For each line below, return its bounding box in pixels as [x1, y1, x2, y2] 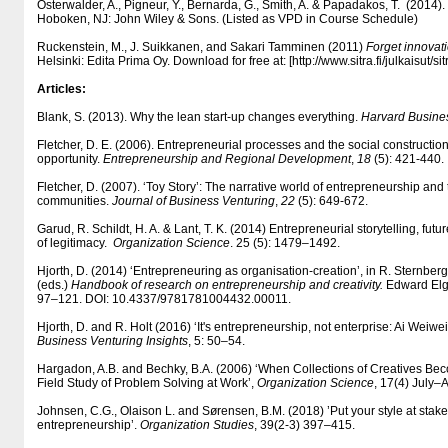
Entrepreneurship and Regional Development [103, 152, 351, 166]
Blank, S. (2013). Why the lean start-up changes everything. [37, 110, 361, 124]
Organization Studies [140, 418, 254, 432]
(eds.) [37, 278, 71, 292]
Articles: [37, 82, 86, 96]
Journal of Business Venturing [112, 194, 275, 208]
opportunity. [37, 152, 103, 166]
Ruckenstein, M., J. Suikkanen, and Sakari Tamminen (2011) [37, 40, 366, 54]
